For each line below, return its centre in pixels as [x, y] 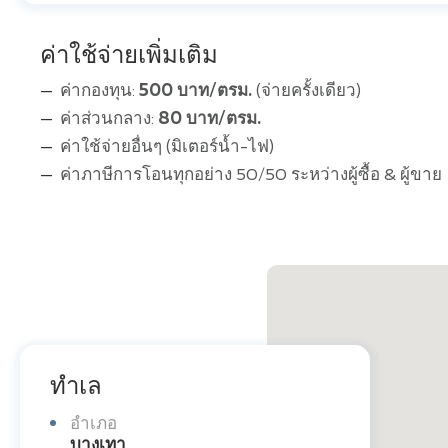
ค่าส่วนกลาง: [109, 120]
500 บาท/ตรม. [195, 92]
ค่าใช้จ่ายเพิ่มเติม [129, 56]
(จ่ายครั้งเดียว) [306, 92]
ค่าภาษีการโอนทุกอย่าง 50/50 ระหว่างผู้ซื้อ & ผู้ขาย [251, 176]
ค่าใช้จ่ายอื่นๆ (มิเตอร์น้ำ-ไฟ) [167, 148]
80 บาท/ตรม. [209, 120]
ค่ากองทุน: [99, 92]
